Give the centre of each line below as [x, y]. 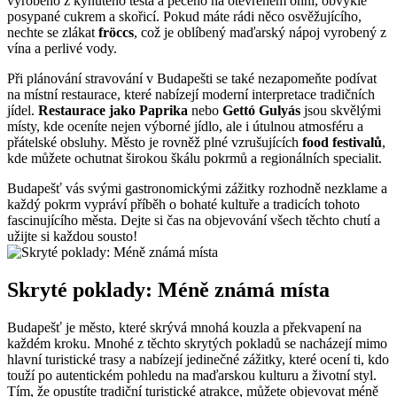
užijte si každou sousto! [72, 237]
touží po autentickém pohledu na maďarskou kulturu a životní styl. [192, 375]
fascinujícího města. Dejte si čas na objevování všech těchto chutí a [194, 221]
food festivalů [342, 143]
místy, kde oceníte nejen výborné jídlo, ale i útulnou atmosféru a [185, 127]
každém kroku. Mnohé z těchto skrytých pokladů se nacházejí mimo [197, 343]
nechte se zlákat [53, 33]
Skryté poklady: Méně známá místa [168, 290]
